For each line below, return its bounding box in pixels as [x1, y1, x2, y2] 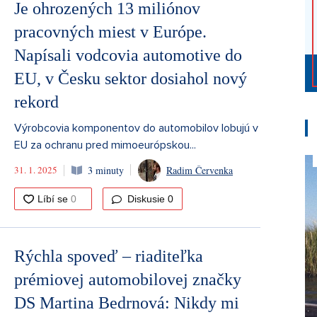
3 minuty [88, 163, 124, 178]
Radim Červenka [166, 163, 233, 178]
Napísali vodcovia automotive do [14, 45, 242, 64]
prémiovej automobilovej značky [14, 270, 241, 289]
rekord [14, 92, 59, 111]
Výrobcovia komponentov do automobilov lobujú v [14, 120, 258, 135]
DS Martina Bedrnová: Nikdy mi [14, 293, 239, 312]
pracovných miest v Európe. [14, 22, 207, 41]
